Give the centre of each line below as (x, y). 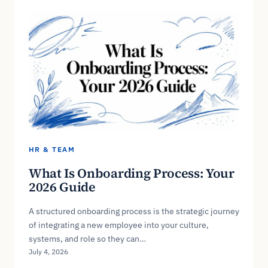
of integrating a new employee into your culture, (119, 225)
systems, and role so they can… (87, 238)
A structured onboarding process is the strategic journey (134, 211)
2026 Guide (62, 187)
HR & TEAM (52, 150)
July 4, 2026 (48, 251)
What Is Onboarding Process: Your (132, 173)
